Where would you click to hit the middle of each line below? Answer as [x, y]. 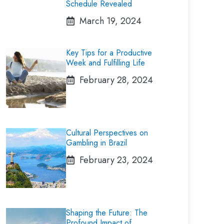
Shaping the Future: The [107, 213]
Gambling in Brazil [96, 143]
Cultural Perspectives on [107, 133]
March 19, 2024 [110, 21]
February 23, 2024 [116, 160]
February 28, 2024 [116, 80]
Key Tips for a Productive [109, 53]
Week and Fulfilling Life [105, 63]
